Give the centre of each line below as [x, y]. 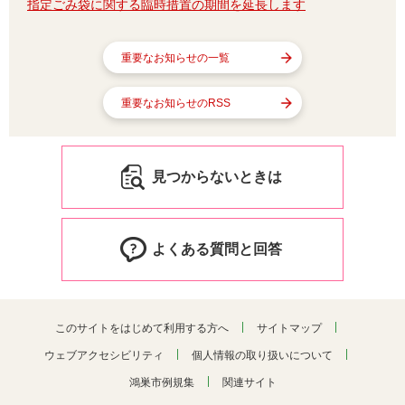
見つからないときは [217, 177]
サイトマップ [289, 329]
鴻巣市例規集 [161, 383]
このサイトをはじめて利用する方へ [142, 329]
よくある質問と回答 [217, 250]
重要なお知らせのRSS [176, 104]
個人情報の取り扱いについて [262, 356]
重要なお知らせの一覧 [175, 58]
